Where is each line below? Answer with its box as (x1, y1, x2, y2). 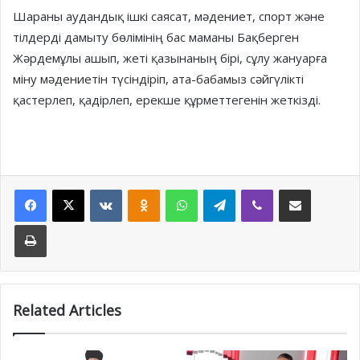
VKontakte (121, 182, 172, 197)
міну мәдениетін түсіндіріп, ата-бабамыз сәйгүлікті (13, 71, 304, 88)
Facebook (46, 182, 93, 197)
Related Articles (13, 301, 121, 321)
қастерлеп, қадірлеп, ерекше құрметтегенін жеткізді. (13, 92, 321, 108)
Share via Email (310, 182, 336, 197)
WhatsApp (197, 182, 247, 197)
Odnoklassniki (159, 182, 229, 197)
